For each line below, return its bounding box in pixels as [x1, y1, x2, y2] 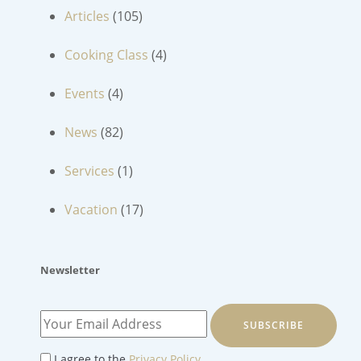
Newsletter [40, 262, 100, 277]
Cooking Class [64, 45, 148, 64]
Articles [64, 6, 110, 25]
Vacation [64, 200, 118, 218]
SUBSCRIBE [243, 317, 304, 332]
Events [64, 84, 105, 102]
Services [64, 161, 114, 180]
